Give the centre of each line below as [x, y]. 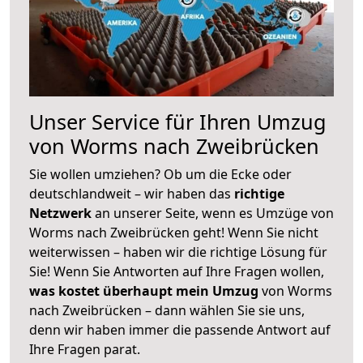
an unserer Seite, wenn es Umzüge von [214, 213]
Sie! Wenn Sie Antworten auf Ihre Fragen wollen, [177, 271]
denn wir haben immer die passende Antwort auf [180, 329]
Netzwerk [62, 213]
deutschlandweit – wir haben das [132, 193]
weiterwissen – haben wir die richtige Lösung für [178, 252]
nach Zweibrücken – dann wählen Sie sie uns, [167, 310]
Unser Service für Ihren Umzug [178, 121]
